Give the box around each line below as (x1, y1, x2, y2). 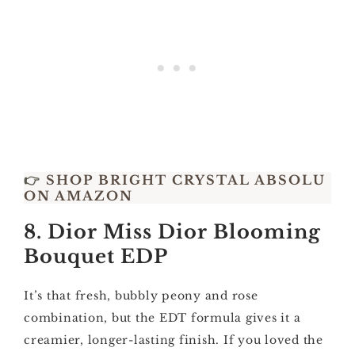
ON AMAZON (24, 188, 133, 204)
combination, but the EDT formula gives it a (24, 311, 301, 325)
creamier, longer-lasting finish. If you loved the (24, 333, 323, 347)
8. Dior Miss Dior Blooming (24, 220, 321, 243)
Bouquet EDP (24, 245, 168, 268)
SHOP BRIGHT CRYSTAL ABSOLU (41, 172, 326, 188)
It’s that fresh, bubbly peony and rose (24, 288, 258, 303)
